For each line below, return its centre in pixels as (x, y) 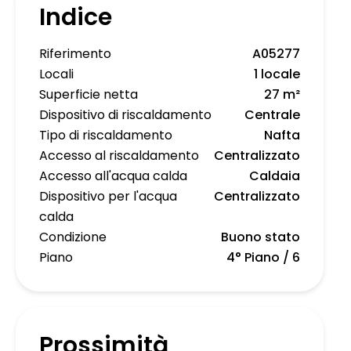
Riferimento (75, 54)
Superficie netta (89, 95)
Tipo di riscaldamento (106, 136)
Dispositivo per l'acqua (108, 197)
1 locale (277, 74)
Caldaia (275, 176)
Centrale (272, 115)
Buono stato (261, 237)
